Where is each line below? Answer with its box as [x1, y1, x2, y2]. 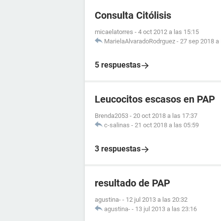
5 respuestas [95, 60, 141, 70]
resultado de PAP [95, 177, 170, 189]
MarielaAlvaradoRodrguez [104, 37, 175, 45]
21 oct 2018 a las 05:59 [135, 121, 199, 129]
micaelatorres [95, 28, 133, 36]
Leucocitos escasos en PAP [95, 93, 215, 105]
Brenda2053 [95, 112, 128, 119]
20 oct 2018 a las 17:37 [133, 112, 197, 119]
